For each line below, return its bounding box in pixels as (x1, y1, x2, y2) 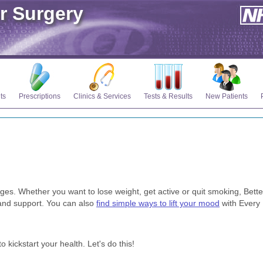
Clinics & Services (73, 92, 131, 100)
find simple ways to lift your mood (96, 198, 220, 208)
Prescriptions (19, 92, 60, 100)
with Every (222, 198, 260, 208)
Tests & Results (144, 92, 193, 100)
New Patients (205, 92, 248, 100)
